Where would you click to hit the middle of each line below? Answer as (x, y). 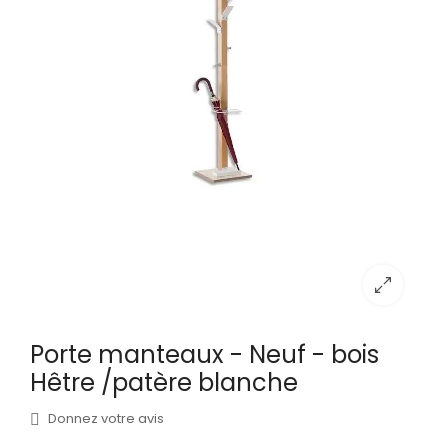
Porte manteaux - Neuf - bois (204, 355)
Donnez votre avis (104, 419)
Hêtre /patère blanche (164, 383)
